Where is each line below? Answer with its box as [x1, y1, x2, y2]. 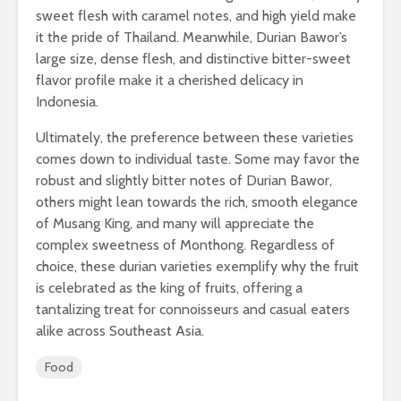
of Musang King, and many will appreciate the [36, 215, 314, 233]
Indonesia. [36, 93, 98, 111]
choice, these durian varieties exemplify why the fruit [36, 258, 359, 276]
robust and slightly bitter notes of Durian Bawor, [36, 172, 332, 190]
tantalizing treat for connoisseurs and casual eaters [36, 301, 350, 319]
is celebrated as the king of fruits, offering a [36, 279, 303, 297]
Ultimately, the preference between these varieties [36, 129, 354, 147]
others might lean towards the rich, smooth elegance [36, 193, 358, 211]
